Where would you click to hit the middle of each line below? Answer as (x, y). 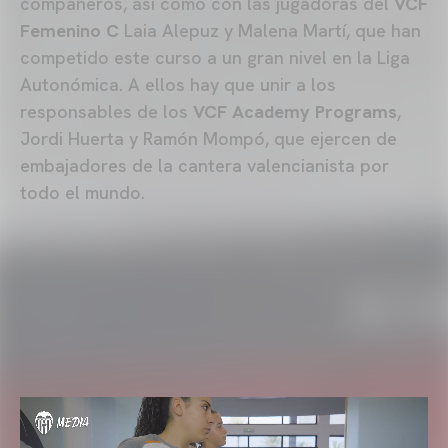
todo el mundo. (85, 192)
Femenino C (69, 30)
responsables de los (106, 111)
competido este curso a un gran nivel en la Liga (215, 57)
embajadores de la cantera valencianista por (204, 165)
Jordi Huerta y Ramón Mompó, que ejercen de (208, 138)
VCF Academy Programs (295, 111)
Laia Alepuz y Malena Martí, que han (270, 30)
